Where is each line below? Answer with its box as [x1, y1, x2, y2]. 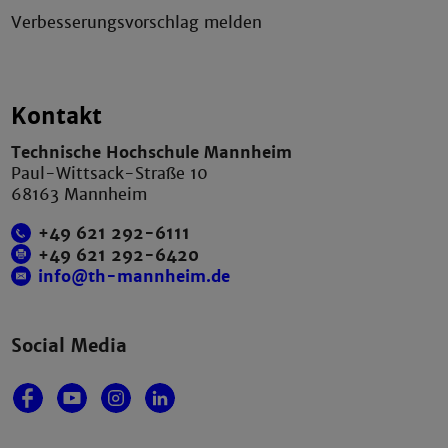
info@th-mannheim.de [38, 266, 231, 288]
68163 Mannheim [11, 184, 148, 206]
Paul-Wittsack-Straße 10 [11, 163, 209, 185]
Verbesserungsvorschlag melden [11, 11, 263, 33]
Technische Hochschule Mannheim [11, 142, 293, 164]
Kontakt [11, 102, 103, 130]
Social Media [11, 333, 128, 357]
